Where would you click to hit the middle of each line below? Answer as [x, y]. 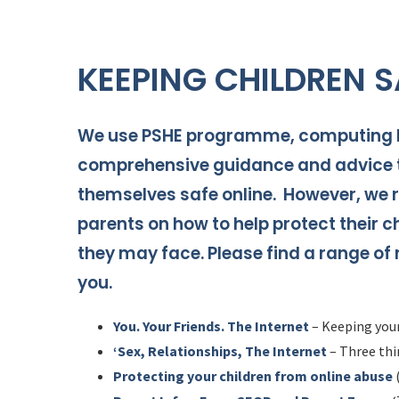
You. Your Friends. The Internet [211, 326]
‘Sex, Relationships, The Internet [220, 351]
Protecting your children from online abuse [253, 376]
